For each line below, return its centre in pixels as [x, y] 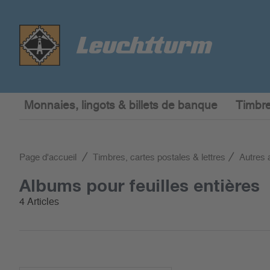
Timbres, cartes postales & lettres [159, 158]
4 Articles [39, 202]
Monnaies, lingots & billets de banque [121, 106]
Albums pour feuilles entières [140, 185]
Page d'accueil [48, 158]
